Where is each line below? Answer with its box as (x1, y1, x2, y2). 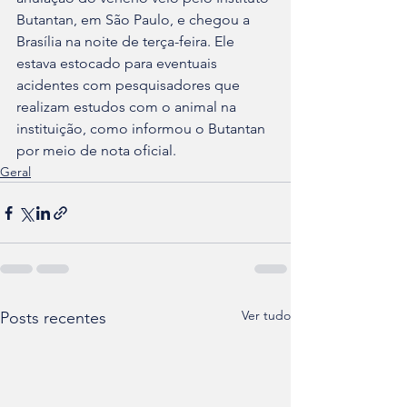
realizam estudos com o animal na (16, 98, 240, 115)
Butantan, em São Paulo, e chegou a (16, 11, 253, 28)
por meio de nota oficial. (16, 142, 176, 159)
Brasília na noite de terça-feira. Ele (16, 33, 238, 50)
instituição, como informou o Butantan (16, 120, 269, 137)
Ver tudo (242, 307, 291, 323)
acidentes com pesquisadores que (16, 76, 243, 94)
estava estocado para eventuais (16, 55, 221, 72)
